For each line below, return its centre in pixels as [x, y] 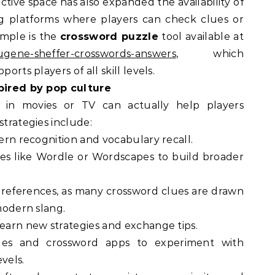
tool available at [201, 37]
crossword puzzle [109, 37]
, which [210, 54]
